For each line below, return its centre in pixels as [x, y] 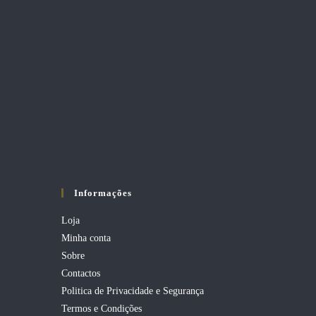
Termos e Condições [102, 309]
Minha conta [86, 238]
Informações [103, 193]
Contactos [81, 273]
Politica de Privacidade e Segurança [133, 291]
